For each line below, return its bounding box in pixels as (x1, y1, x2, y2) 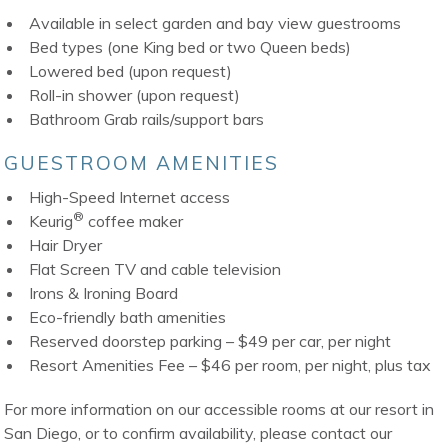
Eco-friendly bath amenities (29, 307, 227, 328)
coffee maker (84, 211, 184, 232)
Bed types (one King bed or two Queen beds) (29, 37, 352, 58)
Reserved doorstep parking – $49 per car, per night (29, 331, 392, 352)
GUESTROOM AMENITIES (4, 151, 280, 176)
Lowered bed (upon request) (29, 61, 233, 82)
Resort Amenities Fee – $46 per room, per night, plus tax (29, 355, 432, 376)
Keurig (29, 211, 74, 232)
